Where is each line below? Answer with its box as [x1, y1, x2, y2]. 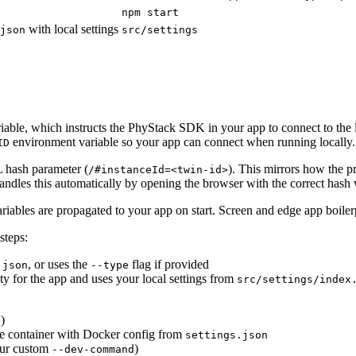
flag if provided [129, 257, 209, 271]
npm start [122, 6, 179, 18]
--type [91, 258, 129, 271]
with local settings [25, 22, 118, 36]
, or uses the [28, 257, 91, 271]
